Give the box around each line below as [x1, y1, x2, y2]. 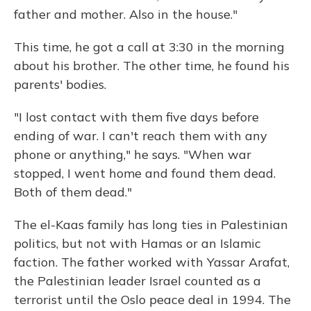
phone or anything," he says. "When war [14, 146, 251, 162]
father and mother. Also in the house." [14, 6, 237, 22]
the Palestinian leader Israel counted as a [14, 273, 261, 289]
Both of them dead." [14, 184, 132, 200]
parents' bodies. [14, 76, 106, 92]
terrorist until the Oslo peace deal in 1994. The [14, 292, 291, 308]
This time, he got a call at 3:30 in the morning [14, 39, 285, 55]
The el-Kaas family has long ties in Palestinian [14, 217, 288, 233]
